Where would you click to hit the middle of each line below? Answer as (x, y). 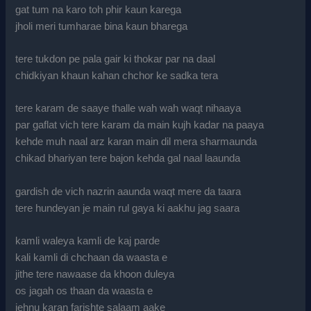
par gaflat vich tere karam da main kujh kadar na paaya (140, 125)
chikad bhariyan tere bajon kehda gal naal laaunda (128, 159)
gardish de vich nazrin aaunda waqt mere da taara (128, 191)
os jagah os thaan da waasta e (84, 291)
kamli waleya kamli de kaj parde (88, 241)
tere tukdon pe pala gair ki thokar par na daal (116, 59)
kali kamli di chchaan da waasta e (92, 257)
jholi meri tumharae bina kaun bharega (102, 26)
